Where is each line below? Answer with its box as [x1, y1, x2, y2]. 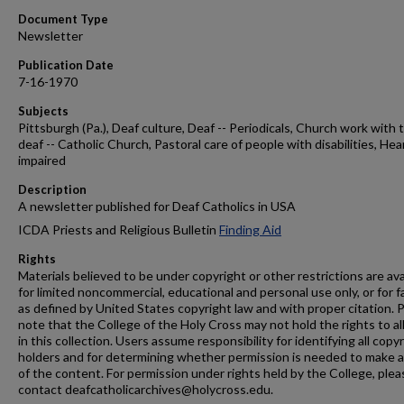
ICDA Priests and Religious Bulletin [18, 222, 219, 237]
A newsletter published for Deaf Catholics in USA [18, 198, 296, 214]
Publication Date [18, 58, 114, 72]
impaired [18, 152, 66, 168]
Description [18, 182, 87, 197]
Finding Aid [219, 222, 281, 237]
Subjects [18, 104, 69, 118]
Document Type [18, 12, 108, 26]
